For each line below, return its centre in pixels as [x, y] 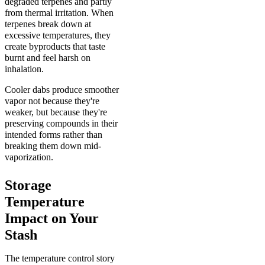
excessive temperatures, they [58, 35]
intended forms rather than [54, 134]
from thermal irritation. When [59, 12]
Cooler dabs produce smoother [62, 89]
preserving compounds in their [61, 123]
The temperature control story [60, 258]
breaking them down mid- [53, 146]
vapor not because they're [52, 101]
